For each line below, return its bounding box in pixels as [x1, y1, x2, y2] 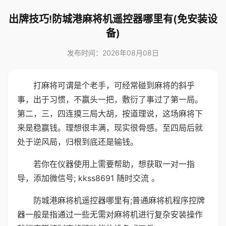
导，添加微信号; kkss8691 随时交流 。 [17, 173, 159, 183]
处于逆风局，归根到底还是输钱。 [17, 137, 138, 147]
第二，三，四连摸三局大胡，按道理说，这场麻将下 [17, 108, 203, 119]
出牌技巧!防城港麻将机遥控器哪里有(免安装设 [9, 13, 217, 25]
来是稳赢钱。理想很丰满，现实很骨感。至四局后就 [17, 123, 203, 133]
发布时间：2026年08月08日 [67, 48, 159, 57]
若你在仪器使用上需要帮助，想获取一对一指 [33, 159, 195, 169]
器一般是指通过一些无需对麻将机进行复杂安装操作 [17, 209, 203, 219]
